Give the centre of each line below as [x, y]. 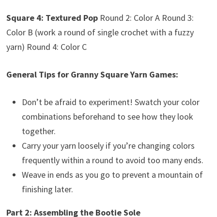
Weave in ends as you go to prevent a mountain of [112, 175]
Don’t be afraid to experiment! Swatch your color [110, 102]
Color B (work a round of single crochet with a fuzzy [100, 32]
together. [39, 131]
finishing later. [47, 189]
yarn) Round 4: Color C [46, 47]
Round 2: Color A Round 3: [146, 18]
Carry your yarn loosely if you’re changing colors [108, 146]
